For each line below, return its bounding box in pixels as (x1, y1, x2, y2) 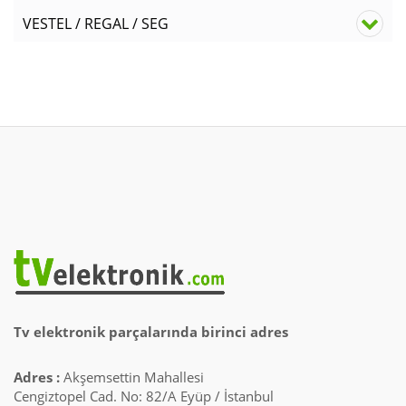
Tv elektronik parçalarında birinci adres (14, 322, 288, 341)
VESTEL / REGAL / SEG (23, 13, 169, 34)
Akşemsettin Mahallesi (60, 367, 204, 386)
